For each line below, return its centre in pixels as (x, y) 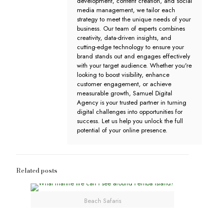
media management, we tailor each (126, 10)
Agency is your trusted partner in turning (132, 102)
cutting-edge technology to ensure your (130, 47)
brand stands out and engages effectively (134, 56)
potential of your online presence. (122, 130)
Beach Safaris (102, 201)
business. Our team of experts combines (131, 28)
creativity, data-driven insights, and (124, 38)
